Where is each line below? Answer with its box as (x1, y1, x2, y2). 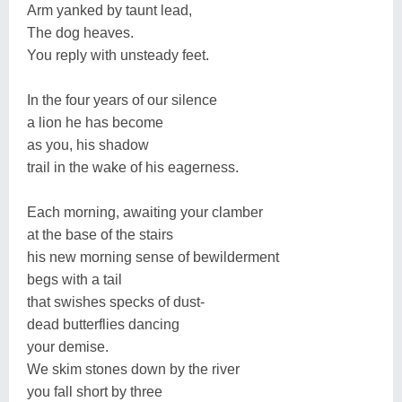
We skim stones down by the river (27, 361, 240, 377)
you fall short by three (27, 383, 162, 399)
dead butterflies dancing (27, 316, 179, 332)
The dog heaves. (27, 24, 134, 40)
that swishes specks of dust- (27, 293, 205, 310)
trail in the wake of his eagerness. (27, 159, 239, 175)
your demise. (27, 338, 109, 354)
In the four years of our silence (27, 92, 217, 108)
